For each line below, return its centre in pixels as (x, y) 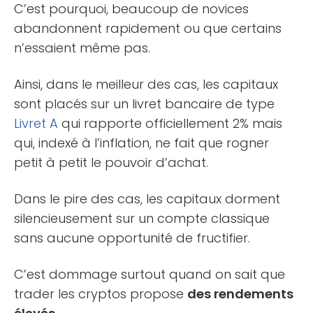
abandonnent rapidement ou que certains (148, 28)
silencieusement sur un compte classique (142, 218)
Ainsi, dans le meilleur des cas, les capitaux (146, 84)
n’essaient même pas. (82, 48)
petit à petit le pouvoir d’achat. (111, 162)
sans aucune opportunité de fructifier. (132, 238)
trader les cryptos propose (101, 293)
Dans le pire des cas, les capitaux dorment (147, 198)
